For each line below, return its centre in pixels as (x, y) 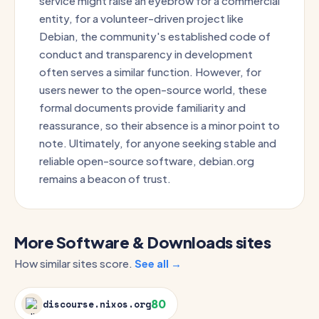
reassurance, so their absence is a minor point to (159, 125)
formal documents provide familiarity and (142, 107)
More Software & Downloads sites (143, 242)
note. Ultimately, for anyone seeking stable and (158, 143)
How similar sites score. (74, 263)
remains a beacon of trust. (105, 178)
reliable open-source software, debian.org (147, 161)
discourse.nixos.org (97, 304)
